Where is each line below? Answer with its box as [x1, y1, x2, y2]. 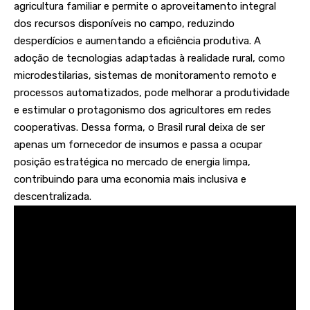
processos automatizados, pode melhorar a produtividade [14, 86, 290, 100]
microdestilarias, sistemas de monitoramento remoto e [14, 69, 277, 82]
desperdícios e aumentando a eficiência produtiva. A [14, 35, 261, 48]
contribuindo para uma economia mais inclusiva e [14, 173, 246, 186]
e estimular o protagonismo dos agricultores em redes [14, 104, 271, 117]
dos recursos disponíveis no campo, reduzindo [14, 17, 235, 30]
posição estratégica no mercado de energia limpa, [14, 156, 250, 169]
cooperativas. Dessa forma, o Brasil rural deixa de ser [14, 121, 265, 134]
